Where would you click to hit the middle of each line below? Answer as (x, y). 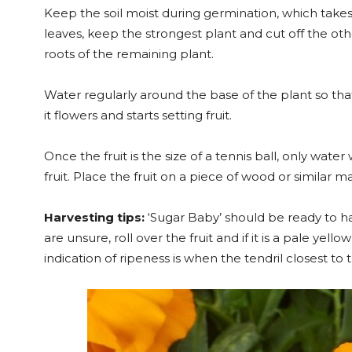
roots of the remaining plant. (129, 54)
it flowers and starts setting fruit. (138, 115)
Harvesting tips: (94, 217)
